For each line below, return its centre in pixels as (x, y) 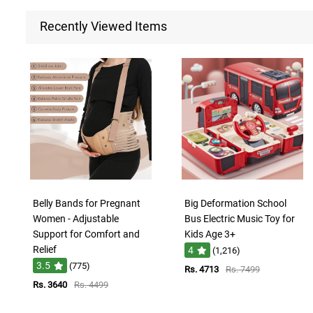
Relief (45, 249)
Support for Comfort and (86, 234)
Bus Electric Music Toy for (239, 218)
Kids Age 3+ (210, 234)
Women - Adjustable (76, 218)
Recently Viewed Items (103, 26)
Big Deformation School (235, 203)
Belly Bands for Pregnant (87, 203)
